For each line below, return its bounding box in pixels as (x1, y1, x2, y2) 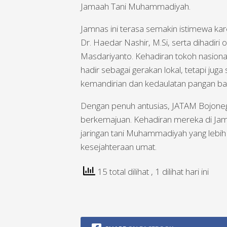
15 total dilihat (95, 166, 152, 178)
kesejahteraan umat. (81, 141, 157, 153)
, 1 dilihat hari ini (151, 166, 209, 178)
